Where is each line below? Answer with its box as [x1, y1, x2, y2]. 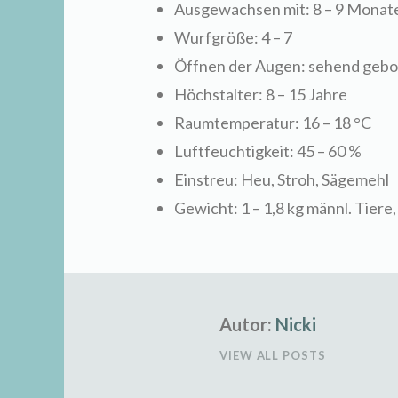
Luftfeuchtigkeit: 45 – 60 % [174, 141, 362, 162]
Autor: [219, 314, 272, 336]
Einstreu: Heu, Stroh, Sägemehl [174, 170, 389, 190]
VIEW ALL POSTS [219, 348, 326, 363]
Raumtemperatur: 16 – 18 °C [174, 113, 371, 133]
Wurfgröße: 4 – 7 [174, 28, 292, 48]
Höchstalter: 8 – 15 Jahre [174, 84, 347, 105]
